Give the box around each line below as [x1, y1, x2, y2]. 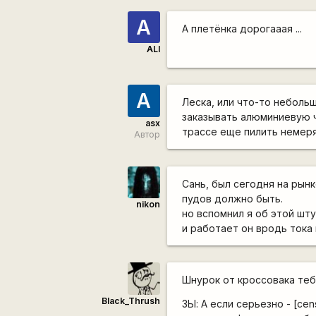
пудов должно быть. [182, 192, 284, 205]
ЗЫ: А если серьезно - [182, 297, 294, 310]
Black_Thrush [101, 295, 160, 306]
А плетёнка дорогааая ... [182, 22, 303, 35]
